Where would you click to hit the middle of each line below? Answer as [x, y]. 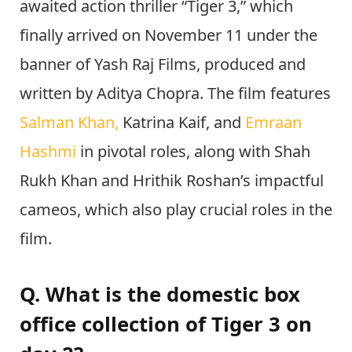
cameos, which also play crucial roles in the [176, 209]
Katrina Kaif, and [184, 122]
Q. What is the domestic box [160, 295]
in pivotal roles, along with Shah [193, 151]
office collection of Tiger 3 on [166, 324]
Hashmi [48, 151]
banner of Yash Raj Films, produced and [163, 64]
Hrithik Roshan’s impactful [228, 180]
